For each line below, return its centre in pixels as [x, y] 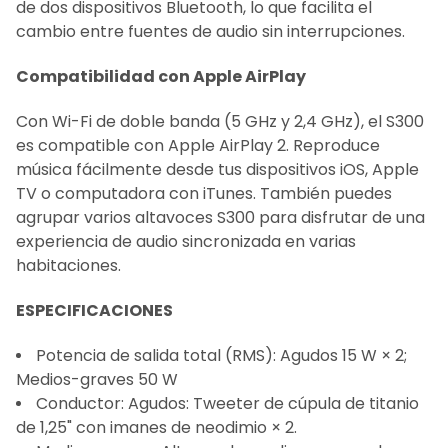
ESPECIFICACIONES [94, 311]
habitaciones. [68, 266]
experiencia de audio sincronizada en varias [186, 242]
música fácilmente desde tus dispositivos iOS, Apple [217, 170]
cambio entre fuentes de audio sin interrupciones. [210, 32]
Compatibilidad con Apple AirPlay [161, 77]
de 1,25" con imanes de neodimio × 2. [156, 428]
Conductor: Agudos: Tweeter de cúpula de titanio [227, 404]
